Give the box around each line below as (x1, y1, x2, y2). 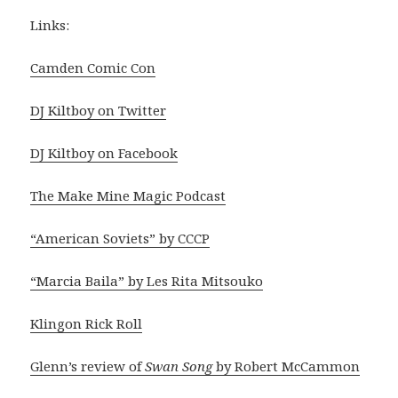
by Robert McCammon (212, 357, 361, 376)
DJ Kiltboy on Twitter (30, 101, 167, 120)
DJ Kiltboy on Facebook (30, 144, 179, 163)
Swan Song (145, 357, 213, 376)
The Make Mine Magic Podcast (30, 187, 227, 205)
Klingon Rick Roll (30, 314, 143, 333)
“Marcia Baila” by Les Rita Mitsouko (30, 272, 264, 291)
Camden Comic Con (30, 59, 156, 77)
